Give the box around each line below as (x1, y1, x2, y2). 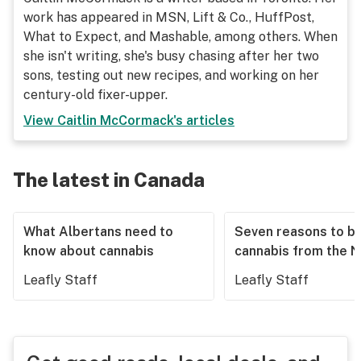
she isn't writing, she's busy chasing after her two (23, 48, 319, 64)
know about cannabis (23, 243, 154, 259)
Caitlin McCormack (57, 113, 173, 128)
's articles (173, 113, 234, 128)
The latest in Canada (13, 168, 205, 191)
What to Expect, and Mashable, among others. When (23, 29, 338, 44)
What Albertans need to (23, 224, 173, 239)
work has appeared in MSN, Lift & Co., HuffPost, (23, 10, 314, 25)
